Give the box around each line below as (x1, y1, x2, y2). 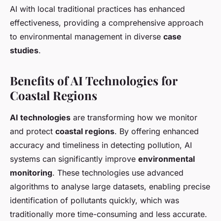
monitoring (10, 168, 52, 178)
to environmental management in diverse (10, 32, 163, 42)
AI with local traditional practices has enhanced (10, 4, 185, 14)
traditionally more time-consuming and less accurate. (10, 209, 207, 220)
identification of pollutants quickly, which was (10, 195, 179, 206)
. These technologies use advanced (52, 168, 184, 178)
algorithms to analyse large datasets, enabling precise (10, 182, 210, 192)
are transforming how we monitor (71, 112, 197, 123)
